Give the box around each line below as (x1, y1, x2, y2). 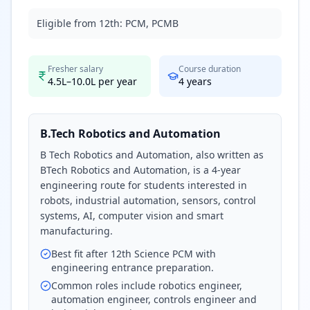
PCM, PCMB (125, 17, 179, 30)
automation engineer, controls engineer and (51, 293, 257, 306)
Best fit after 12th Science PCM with (51, 247, 216, 260)
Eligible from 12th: (37, 17, 122, 30)
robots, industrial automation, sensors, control (40, 194, 256, 207)
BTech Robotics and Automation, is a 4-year (40, 163, 241, 176)
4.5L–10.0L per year (48, 75, 137, 88)
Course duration (179, 63, 241, 75)
